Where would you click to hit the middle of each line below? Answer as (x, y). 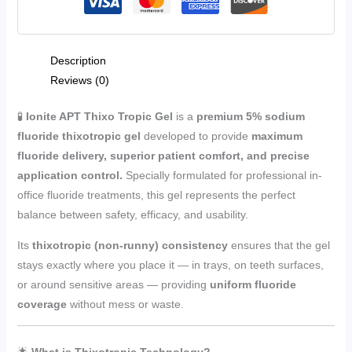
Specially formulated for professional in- (222, 175)
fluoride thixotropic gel (79, 136)
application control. (70, 175)
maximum (277, 136)
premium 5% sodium (250, 116)
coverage (42, 304)
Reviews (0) (79, 80)
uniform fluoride (253, 284)
